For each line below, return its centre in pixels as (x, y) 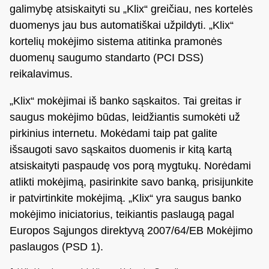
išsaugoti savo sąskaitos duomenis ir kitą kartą (121, 150)
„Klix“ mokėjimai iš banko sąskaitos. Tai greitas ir (125, 101)
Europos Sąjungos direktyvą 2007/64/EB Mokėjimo (131, 231)
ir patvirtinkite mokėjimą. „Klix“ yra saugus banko (125, 198)
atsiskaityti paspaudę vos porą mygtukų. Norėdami (130, 166)
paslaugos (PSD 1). (56, 247)
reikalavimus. (41, 74)
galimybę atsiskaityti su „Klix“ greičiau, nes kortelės (131, 9)
